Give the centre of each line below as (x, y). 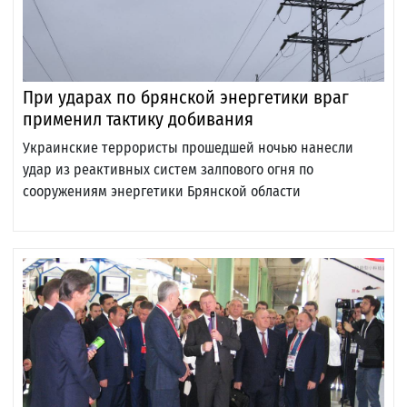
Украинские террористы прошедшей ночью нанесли (188, 148)
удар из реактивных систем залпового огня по (168, 170)
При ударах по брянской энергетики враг (186, 98)
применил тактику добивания (138, 119)
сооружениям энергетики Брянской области (162, 192)
